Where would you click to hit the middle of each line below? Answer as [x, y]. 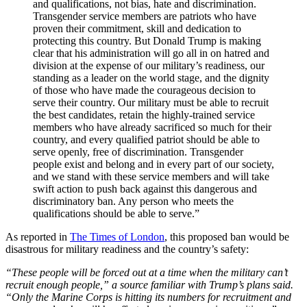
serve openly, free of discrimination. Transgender [138, 151]
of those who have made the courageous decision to [144, 90]
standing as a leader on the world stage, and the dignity [151, 77]
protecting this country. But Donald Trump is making [147, 40]
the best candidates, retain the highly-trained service [144, 114]
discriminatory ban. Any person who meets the [133, 201]
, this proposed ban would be [227, 236]
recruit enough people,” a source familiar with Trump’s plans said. [149, 284]
